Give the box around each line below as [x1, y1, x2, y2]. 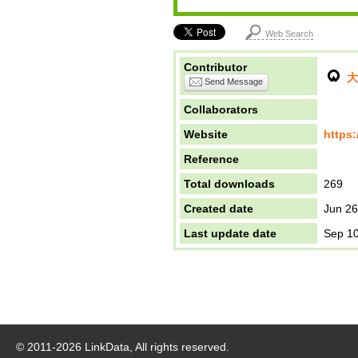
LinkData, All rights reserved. [82, 340, 229, 353]
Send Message [202, 77, 263, 86]
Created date [184, 202, 253, 215]
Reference [184, 153, 239, 165]
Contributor [184, 61, 247, 74]
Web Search [265, 29, 313, 38]
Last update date [184, 227, 276, 240]
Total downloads [184, 177, 275, 190]
